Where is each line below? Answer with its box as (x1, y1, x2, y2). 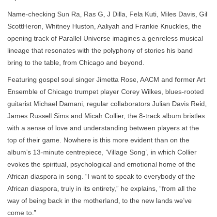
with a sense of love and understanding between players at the (7, 124, 199, 132)
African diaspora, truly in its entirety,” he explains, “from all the (7, 184, 196, 192)
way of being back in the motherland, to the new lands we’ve (7, 196, 192, 204)
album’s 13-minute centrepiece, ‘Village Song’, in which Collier (7, 148, 197, 156)
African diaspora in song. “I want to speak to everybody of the (7, 172, 195, 180)
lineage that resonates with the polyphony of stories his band (7, 46, 193, 54)
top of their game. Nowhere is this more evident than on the (7, 136, 189, 144)
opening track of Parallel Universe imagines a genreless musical (7, 34, 203, 42)
